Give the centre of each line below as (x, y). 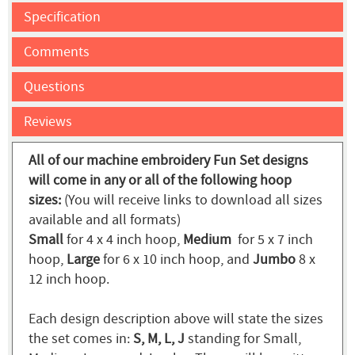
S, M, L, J (159, 339)
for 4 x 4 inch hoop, (123, 240)
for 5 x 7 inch (274, 240)
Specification (62, 17)
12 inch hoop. (69, 280)
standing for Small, (243, 339)
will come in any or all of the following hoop (160, 181)
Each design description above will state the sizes (176, 319)
